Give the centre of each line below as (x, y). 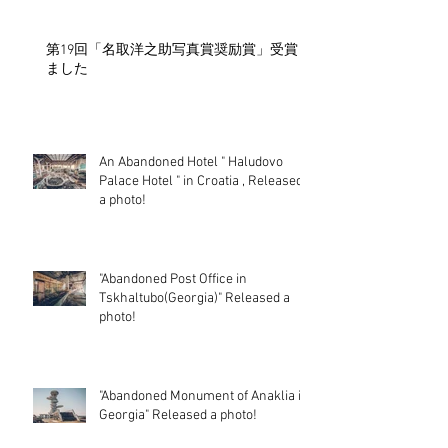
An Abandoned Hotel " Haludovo (191, 216)
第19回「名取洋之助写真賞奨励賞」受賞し (179, 104)
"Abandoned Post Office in (173, 333)
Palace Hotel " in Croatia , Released (201, 235)
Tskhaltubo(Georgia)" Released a (194, 352)
